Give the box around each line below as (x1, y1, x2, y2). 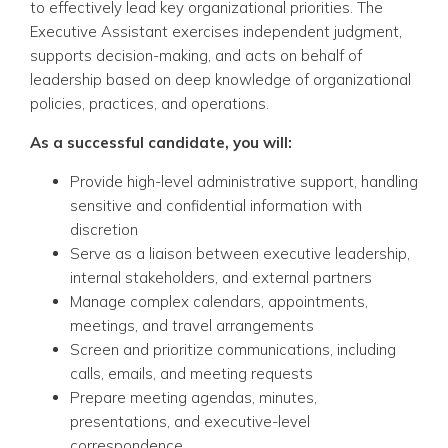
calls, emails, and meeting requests (70, 363, 313, 383)
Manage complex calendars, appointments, (70, 291, 368, 311)
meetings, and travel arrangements (70, 315, 314, 335)
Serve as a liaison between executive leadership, (70, 243, 410, 263)
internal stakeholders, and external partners (70, 267, 372, 287)
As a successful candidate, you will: (30, 132, 292, 152)
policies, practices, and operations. (30, 93, 269, 113)
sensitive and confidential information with (70, 195, 362, 215)
